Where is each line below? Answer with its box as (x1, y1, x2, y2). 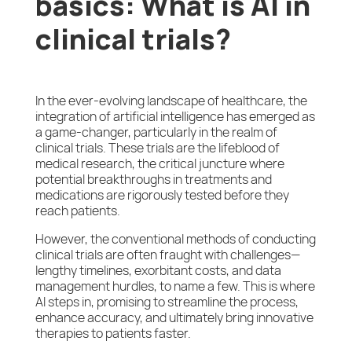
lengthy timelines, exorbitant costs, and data (35, 262, 281, 280)
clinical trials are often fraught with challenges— (35, 246, 300, 264)
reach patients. (35, 202, 120, 220)
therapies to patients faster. (35, 324, 191, 343)
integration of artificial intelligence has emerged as (35, 108, 315, 126)
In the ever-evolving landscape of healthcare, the (35, 92, 307, 110)
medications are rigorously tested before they (35, 186, 289, 204)
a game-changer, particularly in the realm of (35, 123, 277, 141)
